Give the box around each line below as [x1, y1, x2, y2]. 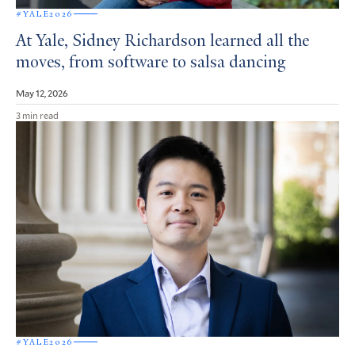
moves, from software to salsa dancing [16, 54, 286, 72]
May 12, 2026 [16, 86, 68, 99]
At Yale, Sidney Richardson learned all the [16, 32, 309, 51]
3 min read [16, 108, 59, 121]
